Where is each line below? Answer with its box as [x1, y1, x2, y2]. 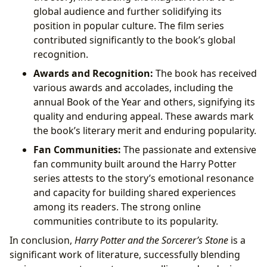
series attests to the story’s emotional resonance [33, 172, 254, 185]
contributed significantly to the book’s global [33, 33, 235, 47]
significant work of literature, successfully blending [10, 248, 240, 262]
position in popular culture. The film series [33, 19, 224, 33]
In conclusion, [10, 234, 74, 247]
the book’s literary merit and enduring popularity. [33, 124, 256, 138]
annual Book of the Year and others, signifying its [33, 95, 255, 109]
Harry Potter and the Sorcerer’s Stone [74, 234, 228, 247]
